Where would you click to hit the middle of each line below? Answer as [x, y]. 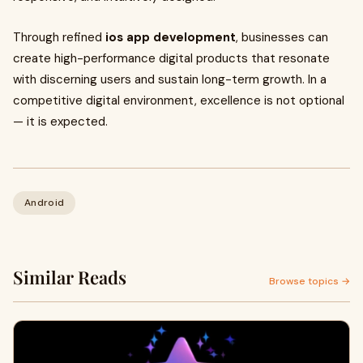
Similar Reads [70, 277]
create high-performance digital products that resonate [171, 58]
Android [45, 203]
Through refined [59, 37]
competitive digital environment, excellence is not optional [179, 100]
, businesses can [282, 37]
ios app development [171, 37]
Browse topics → [310, 281]
